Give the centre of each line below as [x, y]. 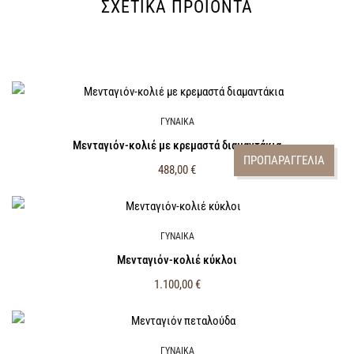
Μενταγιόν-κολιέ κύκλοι [177, 260]
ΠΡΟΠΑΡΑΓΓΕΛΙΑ [284, 160]
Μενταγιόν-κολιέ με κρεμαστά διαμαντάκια [177, 145]
